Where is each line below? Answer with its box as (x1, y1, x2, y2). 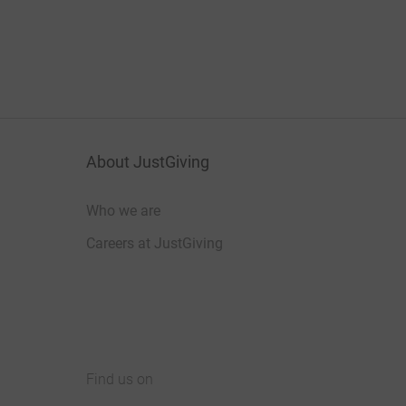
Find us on (86, 370, 153, 388)
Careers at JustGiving (86, 234, 223, 252)
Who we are (86, 201, 160, 219)
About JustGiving (86, 151, 209, 171)
